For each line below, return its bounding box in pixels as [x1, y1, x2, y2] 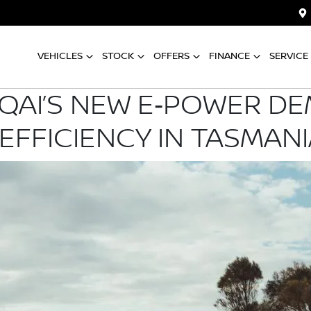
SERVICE [269, 50, 308, 62]
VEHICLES [37, 50, 83, 62]
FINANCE [209, 50, 250, 62]
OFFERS [153, 50, 190, 62]
